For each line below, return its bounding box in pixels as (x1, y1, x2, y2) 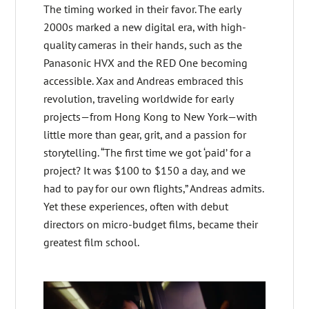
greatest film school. (43, 235, 140, 250)
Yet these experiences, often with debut (43, 199, 229, 215)
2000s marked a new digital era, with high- (43, 19, 247, 35)
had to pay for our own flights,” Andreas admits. (43, 181, 264, 197)
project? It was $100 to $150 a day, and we (43, 163, 246, 179)
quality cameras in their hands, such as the (43, 37, 243, 53)
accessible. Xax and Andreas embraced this (43, 73, 244, 89)
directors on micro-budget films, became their (43, 217, 259, 232)
